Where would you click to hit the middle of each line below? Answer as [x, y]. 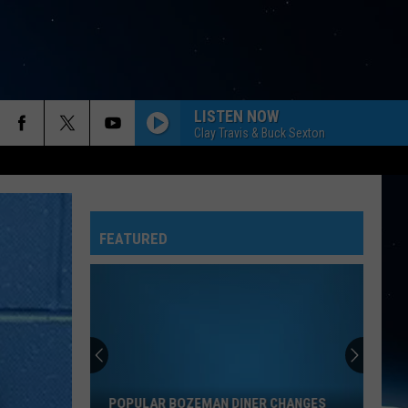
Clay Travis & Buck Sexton [260, 133]
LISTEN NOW [236, 116]
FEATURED [133, 239]
